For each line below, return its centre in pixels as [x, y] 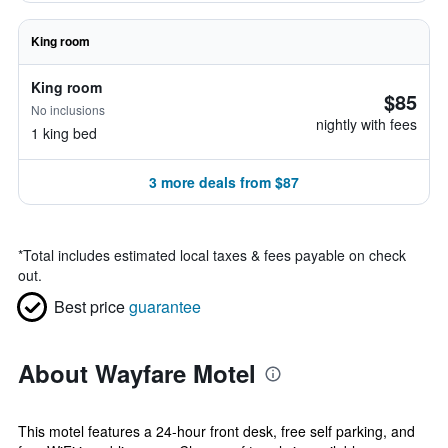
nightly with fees [366, 124]
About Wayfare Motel [137, 373]
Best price [89, 306]
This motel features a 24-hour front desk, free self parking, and [216, 431]
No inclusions [68, 109]
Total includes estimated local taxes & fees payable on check [214, 255]
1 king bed [64, 133]
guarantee [165, 306]
